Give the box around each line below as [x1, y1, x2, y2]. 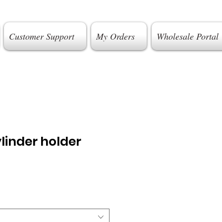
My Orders [96, 30, 135, 42]
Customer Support [8, 30, 74, 42]
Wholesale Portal [156, 30, 219, 42]
